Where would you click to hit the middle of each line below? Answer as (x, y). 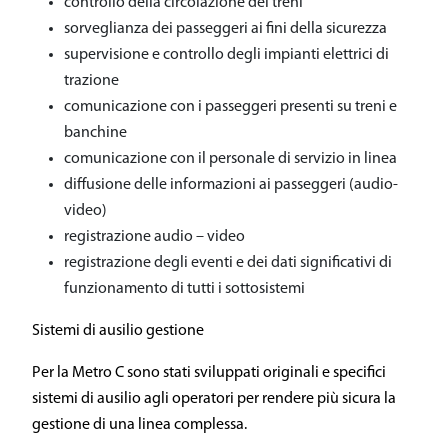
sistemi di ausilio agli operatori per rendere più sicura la (214, 399)
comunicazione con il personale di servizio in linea (230, 159)
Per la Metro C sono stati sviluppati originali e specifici (209, 373)
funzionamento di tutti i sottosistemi (184, 289)
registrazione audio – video (154, 237)
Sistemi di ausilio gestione (118, 331)
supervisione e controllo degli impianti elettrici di (226, 55)
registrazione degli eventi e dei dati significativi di (228, 263)
